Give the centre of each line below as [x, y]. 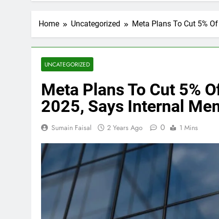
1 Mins [189, 128]
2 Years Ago [125, 128]
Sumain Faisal [71, 128]
